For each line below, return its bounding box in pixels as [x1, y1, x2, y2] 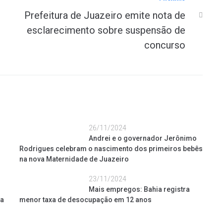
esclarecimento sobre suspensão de [27, 24, 185, 36]
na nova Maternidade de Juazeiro [19, 155, 129, 163]
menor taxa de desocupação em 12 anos [19, 196, 152, 204]
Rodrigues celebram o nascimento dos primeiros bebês [19, 145, 203, 153]
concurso [144, 39, 185, 51]
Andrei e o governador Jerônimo [89, 134, 197, 142]
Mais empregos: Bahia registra [89, 185, 190, 193]
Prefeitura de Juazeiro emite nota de [24, 9, 185, 21]
